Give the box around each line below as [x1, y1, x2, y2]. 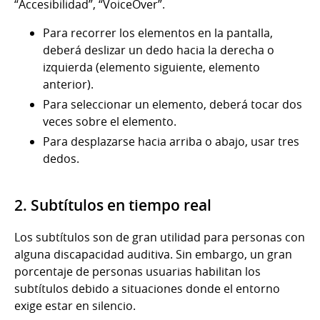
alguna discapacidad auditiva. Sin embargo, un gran [14, 246, 292, 263]
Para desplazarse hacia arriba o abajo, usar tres [43, 134, 299, 150]
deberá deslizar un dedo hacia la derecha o [43, 42, 274, 59]
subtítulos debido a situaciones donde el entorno [14, 281, 280, 297]
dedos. [43, 151, 79, 167]
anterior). [43, 76, 94, 93]
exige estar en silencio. [14, 298, 136, 314]
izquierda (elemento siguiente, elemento [43, 59, 260, 76]
